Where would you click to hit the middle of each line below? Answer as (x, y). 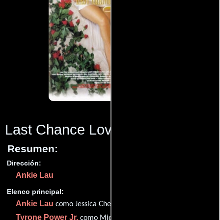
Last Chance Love (62, 129)
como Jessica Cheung (88, 205)
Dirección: (24, 163)
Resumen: (33, 148)
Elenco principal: (35, 192)
